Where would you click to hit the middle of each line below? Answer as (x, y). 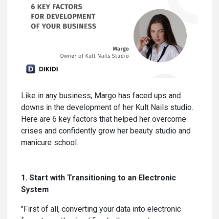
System (35, 189)
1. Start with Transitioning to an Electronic (99, 177)
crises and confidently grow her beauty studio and (106, 131)
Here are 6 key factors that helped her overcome (104, 119)
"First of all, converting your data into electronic (101, 209)
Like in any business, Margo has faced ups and (101, 95)
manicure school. (50, 142)
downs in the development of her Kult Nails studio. (107, 107)
